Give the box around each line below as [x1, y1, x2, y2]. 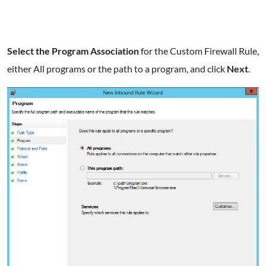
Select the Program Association [7, 45, 139, 56]
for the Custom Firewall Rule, [139, 45, 259, 56]
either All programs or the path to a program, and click [7, 62, 227, 74]
